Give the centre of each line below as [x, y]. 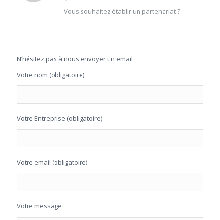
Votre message [39, 206]
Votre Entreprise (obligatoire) [59, 119]
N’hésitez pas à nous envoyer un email [74, 59]
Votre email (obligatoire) [52, 162]
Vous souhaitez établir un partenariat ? [122, 12]
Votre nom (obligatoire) [50, 75]
